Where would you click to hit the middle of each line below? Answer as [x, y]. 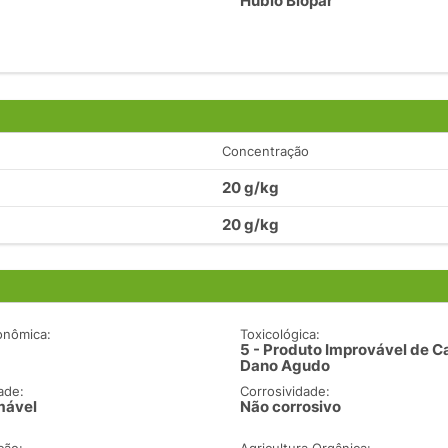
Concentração [265, 150]
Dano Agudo [285, 366]
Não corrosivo [291, 407]
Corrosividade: [285, 391]
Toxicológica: [280, 334]
